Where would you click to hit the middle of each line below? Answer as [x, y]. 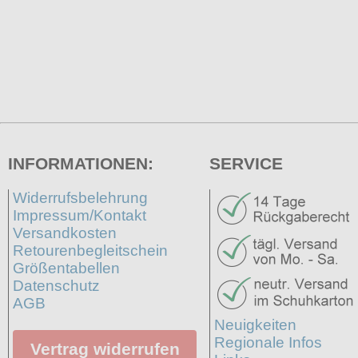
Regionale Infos [268, 343]
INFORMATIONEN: [81, 163]
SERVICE [246, 163]
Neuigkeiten [255, 325]
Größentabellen [66, 268]
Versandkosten [65, 233]
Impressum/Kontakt [80, 216]
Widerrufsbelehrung [80, 198]
